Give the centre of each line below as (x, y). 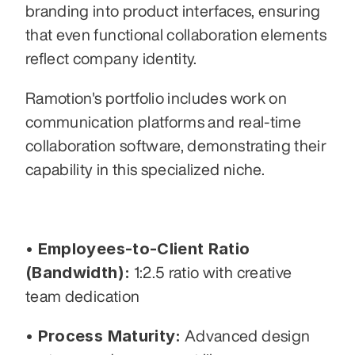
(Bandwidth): (78, 273)
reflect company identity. (113, 59)
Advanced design (246, 336)
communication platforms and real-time (163, 122)
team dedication (83, 296)
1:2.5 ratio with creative (211, 273)
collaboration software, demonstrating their (176, 146)
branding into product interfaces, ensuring (173, 11)
